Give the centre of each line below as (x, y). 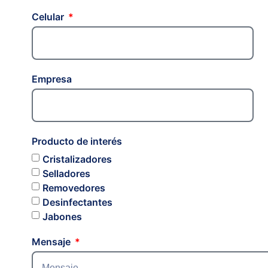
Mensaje (52, 242)
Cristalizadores (77, 159)
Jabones (62, 216)
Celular (49, 17)
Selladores (66, 173)
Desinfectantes (77, 202)
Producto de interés (77, 141)
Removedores (74, 188)
